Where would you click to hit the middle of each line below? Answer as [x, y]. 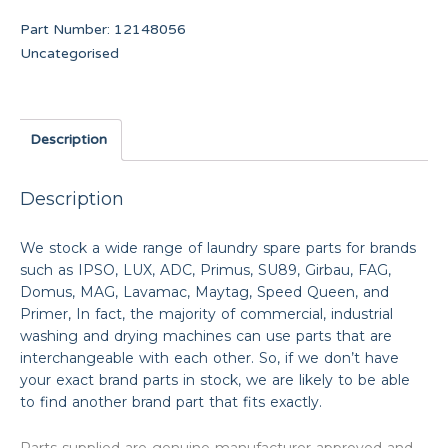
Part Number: [67, 30]
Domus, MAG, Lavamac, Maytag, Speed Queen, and [204, 292]
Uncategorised [69, 54]
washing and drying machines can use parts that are [206, 336]
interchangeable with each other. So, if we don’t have [209, 358]
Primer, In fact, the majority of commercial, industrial [206, 314]
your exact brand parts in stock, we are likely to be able [215, 380]
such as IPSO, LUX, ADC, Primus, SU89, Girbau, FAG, [205, 270]
